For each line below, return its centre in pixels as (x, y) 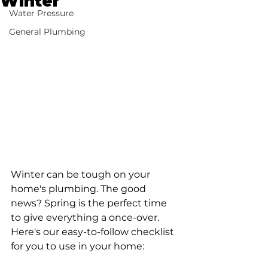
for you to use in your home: (77, 246)
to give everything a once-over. (86, 217)
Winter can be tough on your (82, 174)
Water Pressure (41, 13)
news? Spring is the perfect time (90, 203)
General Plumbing (47, 32)
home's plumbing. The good (80, 188)
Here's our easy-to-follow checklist (94, 232)
